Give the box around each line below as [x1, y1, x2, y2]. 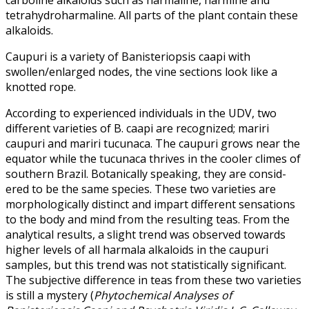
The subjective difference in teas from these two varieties [6, 272, 301, 288]
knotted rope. [6, 79, 76, 94]
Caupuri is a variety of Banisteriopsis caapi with [6, 48, 250, 64]
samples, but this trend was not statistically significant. [6, 257, 286, 272]
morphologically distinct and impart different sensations [6, 196, 295, 212]
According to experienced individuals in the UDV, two [6, 105, 277, 121]
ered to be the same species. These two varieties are [6, 181, 276, 197]
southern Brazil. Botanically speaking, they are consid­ [6, 166, 286, 181]
